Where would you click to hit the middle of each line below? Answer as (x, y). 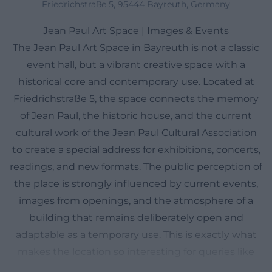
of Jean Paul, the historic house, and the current (136, 116)
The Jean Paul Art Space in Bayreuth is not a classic (136, 48)
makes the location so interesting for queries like (136, 252)
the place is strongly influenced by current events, (136, 184)
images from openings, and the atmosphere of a (136, 201)
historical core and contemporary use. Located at (136, 82)
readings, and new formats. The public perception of (136, 167)
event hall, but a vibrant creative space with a (136, 65)
